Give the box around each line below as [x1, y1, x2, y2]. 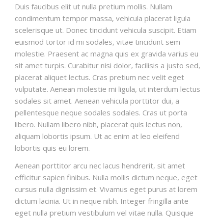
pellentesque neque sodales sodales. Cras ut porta [15, 107, 187, 117]
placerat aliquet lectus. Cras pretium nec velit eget [15, 72, 184, 82]
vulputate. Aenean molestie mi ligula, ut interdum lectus [15, 83, 200, 94]
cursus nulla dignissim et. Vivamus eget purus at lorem [15, 184, 197, 194]
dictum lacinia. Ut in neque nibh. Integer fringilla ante [15, 195, 189, 206]
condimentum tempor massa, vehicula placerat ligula [15, 13, 191, 23]
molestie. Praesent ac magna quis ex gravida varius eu [15, 48, 198, 58]
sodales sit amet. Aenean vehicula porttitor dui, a [15, 95, 179, 106]
